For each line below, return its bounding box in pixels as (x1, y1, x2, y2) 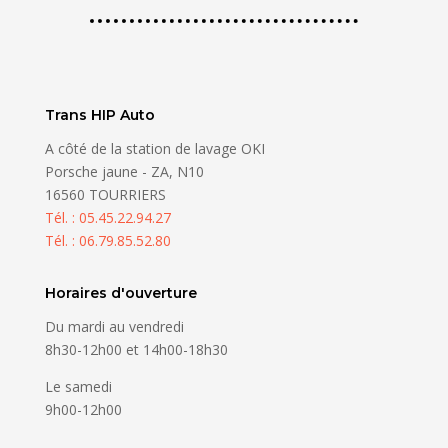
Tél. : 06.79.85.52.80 (44, 231, 171, 251)
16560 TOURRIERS (44, 185, 166, 205)
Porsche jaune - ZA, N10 (44, 162, 204, 182)
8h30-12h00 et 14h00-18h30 (44, 340, 228, 360)
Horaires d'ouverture (44, 284, 197, 303)
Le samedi (44, 377, 112, 397)
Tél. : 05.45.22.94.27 (44, 208, 171, 228)
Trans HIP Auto (44, 106, 155, 125)
